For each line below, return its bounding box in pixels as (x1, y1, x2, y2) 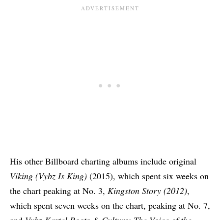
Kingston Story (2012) (108, 185, 187, 197)
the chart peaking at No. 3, (10, 185, 108, 197)
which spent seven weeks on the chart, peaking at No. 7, (10, 199, 210, 212)
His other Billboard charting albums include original (10, 155, 196, 167)
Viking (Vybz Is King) (10, 170, 87, 182)
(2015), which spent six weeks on (89, 170, 209, 182)
